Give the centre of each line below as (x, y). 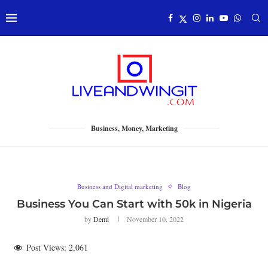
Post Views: (46, 247)
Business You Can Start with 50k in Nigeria (134, 204)
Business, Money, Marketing (134, 128)
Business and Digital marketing (120, 186)
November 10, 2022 (155, 219)
